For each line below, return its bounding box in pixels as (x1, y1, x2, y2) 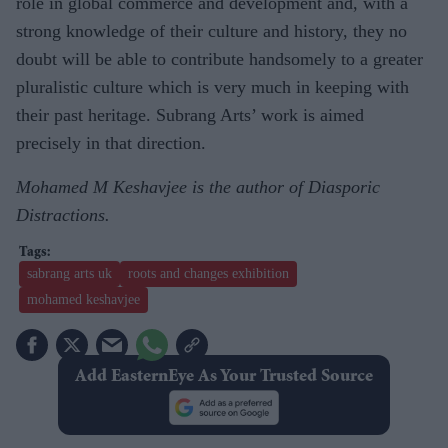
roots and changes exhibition (128, 266, 289, 282)
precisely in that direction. (16, 133, 206, 154)
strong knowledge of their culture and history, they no (16, 21, 407, 42)
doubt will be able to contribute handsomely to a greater (16, 49, 423, 70)
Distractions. (16, 205, 110, 226)
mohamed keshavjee (27, 292, 140, 308)
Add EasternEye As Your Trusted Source (74, 368, 373, 387)
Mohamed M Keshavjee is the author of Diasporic (16, 177, 380, 198)
